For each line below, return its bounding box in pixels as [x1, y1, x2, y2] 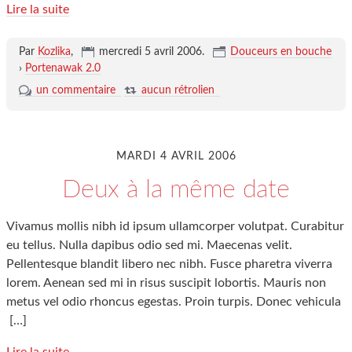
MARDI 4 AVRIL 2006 [115, 151, 236, 162]
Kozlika [37, 46, 71, 57]
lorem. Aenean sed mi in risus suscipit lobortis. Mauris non [6, 277, 326, 289]
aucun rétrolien [141, 85, 214, 96]
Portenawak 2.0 [24, 63, 101, 74]
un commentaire [35, 85, 115, 96]
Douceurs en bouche [229, 46, 332, 57]
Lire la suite [6, 3, 69, 16]
